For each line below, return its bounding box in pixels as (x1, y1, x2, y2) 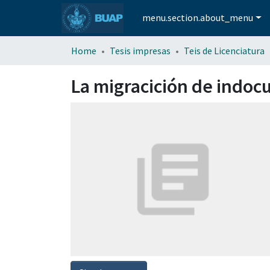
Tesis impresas (110, 44, 171, 57)
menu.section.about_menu (142, 11, 254, 24)
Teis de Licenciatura (184, 44, 265, 57)
